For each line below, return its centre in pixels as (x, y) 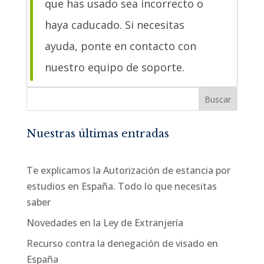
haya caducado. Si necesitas (114, 25)
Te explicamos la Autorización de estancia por (128, 170)
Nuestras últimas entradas (98, 134)
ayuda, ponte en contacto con (120, 46)
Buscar (218, 99)
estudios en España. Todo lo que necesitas (121, 186)
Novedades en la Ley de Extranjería (105, 223)
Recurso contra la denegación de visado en (122, 243)
